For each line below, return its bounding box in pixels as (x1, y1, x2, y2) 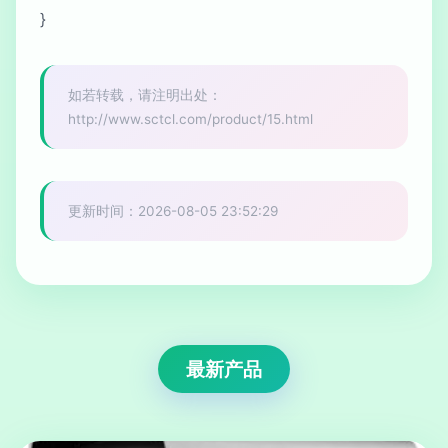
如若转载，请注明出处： (68, 87, 222, 103)
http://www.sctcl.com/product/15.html (68, 111, 313, 127)
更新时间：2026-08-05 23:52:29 (68, 203, 278, 219)
